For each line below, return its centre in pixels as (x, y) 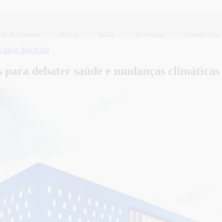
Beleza (69, 34)
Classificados (202, 34)
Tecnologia (149, 34)
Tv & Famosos (21, 34)
